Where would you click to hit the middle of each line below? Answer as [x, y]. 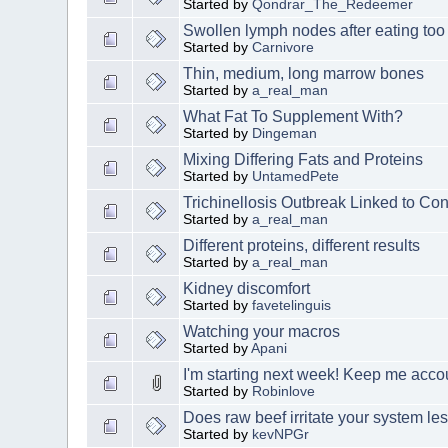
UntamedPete [296, 176]
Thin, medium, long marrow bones [304, 73]
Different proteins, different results [302, 245]
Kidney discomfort [247, 288]
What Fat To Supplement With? [293, 116]
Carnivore [283, 47]
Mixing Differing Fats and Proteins [303, 159]
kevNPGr [281, 434]
